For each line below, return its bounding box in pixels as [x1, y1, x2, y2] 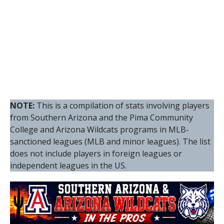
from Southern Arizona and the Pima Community [9, 111, 193, 123]
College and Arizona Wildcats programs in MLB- [9, 123, 189, 135]
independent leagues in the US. [9, 159, 126, 171]
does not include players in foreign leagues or [9, 147, 182, 159]
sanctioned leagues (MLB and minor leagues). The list [9, 135, 210, 147]
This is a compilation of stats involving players [36, 99, 209, 111]
